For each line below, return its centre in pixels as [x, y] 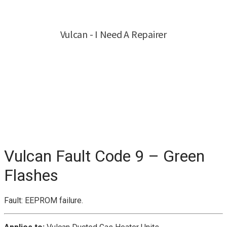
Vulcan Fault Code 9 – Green [104, 156]
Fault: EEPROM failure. [44, 201]
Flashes [31, 175]
